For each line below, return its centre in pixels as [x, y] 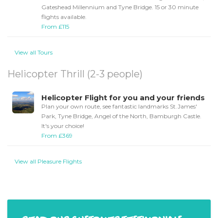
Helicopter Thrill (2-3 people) [75, 74]
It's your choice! [63, 126]
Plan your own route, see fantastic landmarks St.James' [119, 107]
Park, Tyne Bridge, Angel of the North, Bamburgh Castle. [121, 116]
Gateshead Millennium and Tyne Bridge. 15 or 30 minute [120, 7]
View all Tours [34, 53]
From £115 [55, 27]
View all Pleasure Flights [48, 162]
